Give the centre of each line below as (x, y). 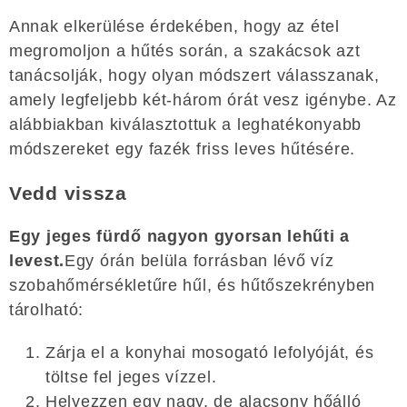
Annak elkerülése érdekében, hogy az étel (174, 26)
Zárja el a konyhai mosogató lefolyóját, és (210, 352)
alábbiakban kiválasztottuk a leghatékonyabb (185, 124)
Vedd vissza (68, 193)
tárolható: (47, 309)
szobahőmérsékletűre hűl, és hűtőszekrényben (192, 285)
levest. (37, 260)
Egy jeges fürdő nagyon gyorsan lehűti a (180, 236)
